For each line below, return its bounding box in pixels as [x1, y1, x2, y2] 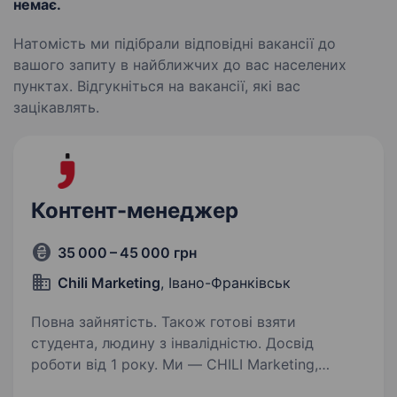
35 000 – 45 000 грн [58, 244, 197, 261]
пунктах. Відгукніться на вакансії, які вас [13, 77, 300, 95]
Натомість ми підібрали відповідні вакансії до [13, 35, 336, 52]
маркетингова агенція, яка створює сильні [31, 377, 331, 394]
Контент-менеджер [31, 198, 238, 223]
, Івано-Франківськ [160, 274, 291, 292]
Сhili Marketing [58, 274, 160, 292]
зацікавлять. [13, 98, 99, 116]
